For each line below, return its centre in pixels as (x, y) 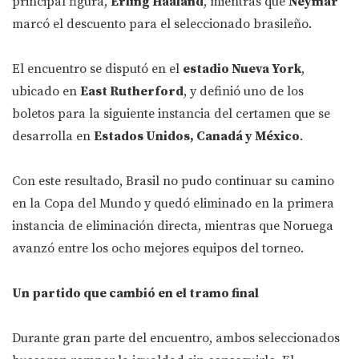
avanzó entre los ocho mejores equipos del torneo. (158, 249)
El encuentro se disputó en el (97, 69)
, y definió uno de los (244, 92)
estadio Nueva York (242, 69)
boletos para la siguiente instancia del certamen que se (171, 114)
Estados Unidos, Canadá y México (197, 137)
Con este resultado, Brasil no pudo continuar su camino (173, 182)
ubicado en (46, 92)
